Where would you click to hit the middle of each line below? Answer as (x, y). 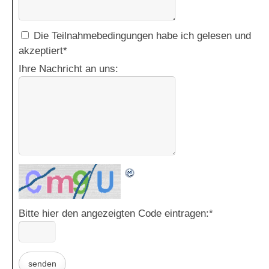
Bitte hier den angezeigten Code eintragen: (114, 214)
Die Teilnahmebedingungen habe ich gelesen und (142, 36)
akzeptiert (41, 51)
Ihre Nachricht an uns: (68, 69)
